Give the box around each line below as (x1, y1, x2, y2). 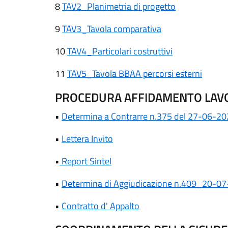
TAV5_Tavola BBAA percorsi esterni (67, 67, 202, 80)
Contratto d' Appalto (62, 199, 139, 213)
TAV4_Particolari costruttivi (67, 44, 173, 58)
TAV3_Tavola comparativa (62, 22, 161, 36)
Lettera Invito (62, 132, 113, 146)
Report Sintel (60, 154, 111, 168)
